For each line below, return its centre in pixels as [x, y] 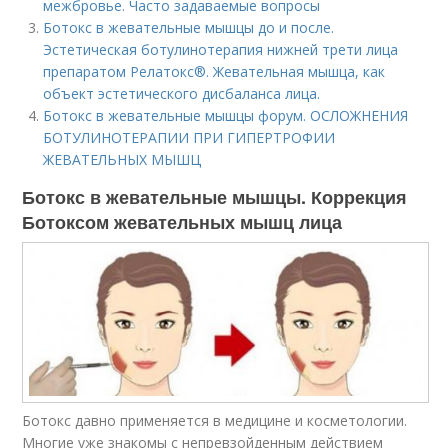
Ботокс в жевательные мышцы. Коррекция [215, 197]
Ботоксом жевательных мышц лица [182, 222]
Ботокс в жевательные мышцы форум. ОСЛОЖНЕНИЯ [226, 115]
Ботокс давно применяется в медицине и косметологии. [215, 420]
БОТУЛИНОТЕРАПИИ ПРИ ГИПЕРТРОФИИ [189, 137]
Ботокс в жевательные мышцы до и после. [189, 27]
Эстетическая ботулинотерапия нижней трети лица [221, 49]
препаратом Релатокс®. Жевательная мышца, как [214, 71]
